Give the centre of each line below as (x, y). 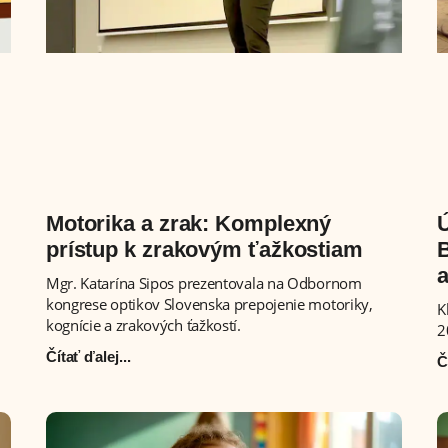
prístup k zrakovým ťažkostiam (204, 249)
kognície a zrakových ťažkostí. (143, 324)
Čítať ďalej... (88, 356)
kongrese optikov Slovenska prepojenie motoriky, (209, 303)
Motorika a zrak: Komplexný (188, 223)
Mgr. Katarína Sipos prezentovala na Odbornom (203, 282)
